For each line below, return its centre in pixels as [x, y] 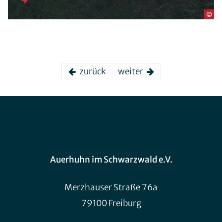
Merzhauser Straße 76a [111, 188]
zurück [91, 72]
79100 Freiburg [111, 203]
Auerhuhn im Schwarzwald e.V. [111, 160]
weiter [132, 72]
